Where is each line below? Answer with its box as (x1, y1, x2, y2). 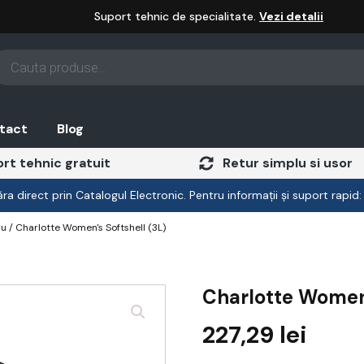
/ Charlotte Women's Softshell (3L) (6, 221, 166, 234)
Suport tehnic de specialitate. (94, 9, 260, 24)
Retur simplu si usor (223, 154, 353, 171)
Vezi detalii (259, 9, 324, 24)
